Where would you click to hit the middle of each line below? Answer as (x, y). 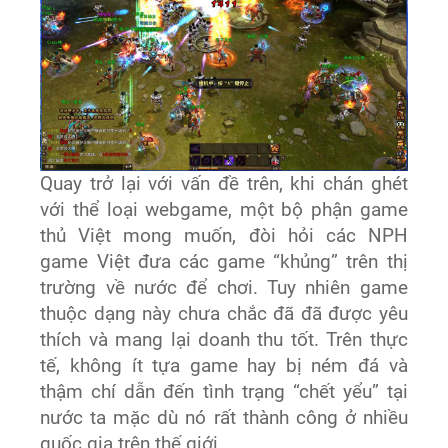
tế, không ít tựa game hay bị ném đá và (224, 365)
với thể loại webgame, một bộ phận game (224, 209)
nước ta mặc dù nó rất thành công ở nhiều (224, 417)
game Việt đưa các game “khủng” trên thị (224, 261)
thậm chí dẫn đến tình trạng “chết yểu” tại (224, 391)
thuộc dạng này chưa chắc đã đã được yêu (224, 313)
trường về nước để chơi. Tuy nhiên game (224, 287)
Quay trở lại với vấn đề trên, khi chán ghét (224, 183)
